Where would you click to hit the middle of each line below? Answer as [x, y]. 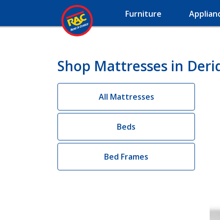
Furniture [143, 14]
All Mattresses [126, 97]
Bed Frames [126, 157]
